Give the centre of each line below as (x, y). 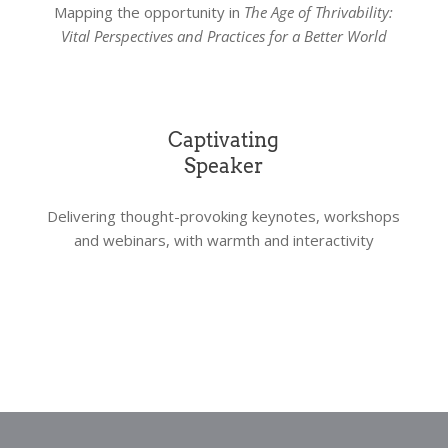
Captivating (224, 140)
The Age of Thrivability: (319, 12)
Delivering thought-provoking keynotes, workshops (224, 216)
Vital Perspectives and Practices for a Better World (223, 36)
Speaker (224, 166)
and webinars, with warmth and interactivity (223, 240)
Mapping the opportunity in (149, 12)
